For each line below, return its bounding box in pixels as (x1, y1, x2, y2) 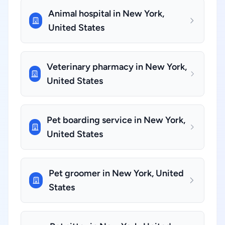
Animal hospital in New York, (48, 8, 164, 19)
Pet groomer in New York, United (49, 168, 184, 179)
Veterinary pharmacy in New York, (46, 61, 187, 72)
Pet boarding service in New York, (47, 115, 186, 126)
